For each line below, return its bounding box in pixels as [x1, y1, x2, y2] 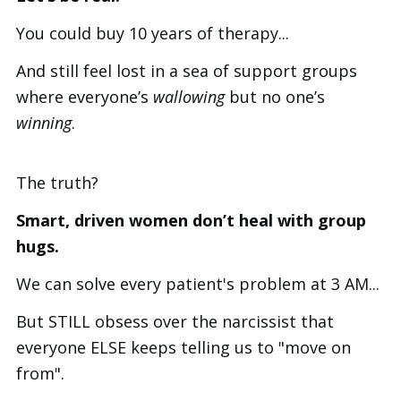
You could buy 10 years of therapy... [16, 22, 289, 45]
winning [16, 112, 72, 134]
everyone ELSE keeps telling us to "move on [16, 337, 351, 359]
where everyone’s [16, 86, 153, 108]
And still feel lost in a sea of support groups [16, 60, 357, 82]
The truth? [16, 172, 98, 194]
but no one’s [229, 86, 325, 108]
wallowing [153, 86, 225, 108]
